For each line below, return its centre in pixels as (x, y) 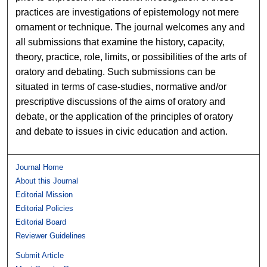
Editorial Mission (44, 194)
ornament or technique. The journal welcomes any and (131, 27)
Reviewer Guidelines (51, 235)
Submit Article (40, 255)
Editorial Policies (45, 208)
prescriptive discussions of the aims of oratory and (121, 101)
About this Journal (47, 181)
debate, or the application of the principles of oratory (125, 116)
